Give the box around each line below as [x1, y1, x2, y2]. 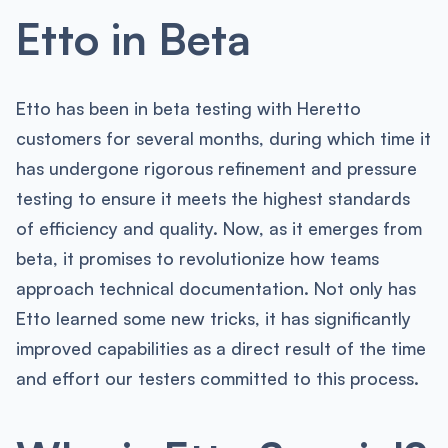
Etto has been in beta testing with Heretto [15, 97, 361, 120]
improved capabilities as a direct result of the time [15, 337, 426, 360]
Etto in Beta [15, 10, 251, 65]
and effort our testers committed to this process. [15, 367, 419, 390]
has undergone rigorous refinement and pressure [15, 157, 417, 180]
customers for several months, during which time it [15, 127, 431, 150]
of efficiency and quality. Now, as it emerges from [15, 217, 422, 240]
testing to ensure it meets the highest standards [15, 187, 410, 210]
